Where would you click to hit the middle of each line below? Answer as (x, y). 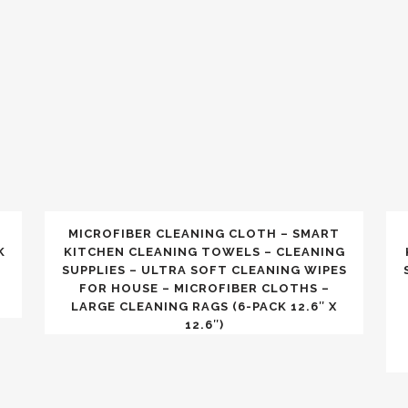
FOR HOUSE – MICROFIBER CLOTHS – (204, 288)
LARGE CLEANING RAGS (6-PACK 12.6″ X (204, 306)
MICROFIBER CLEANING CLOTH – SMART (204, 234)
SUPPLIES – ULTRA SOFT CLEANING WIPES (204, 270)
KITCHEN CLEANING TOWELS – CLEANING (204, 252)
